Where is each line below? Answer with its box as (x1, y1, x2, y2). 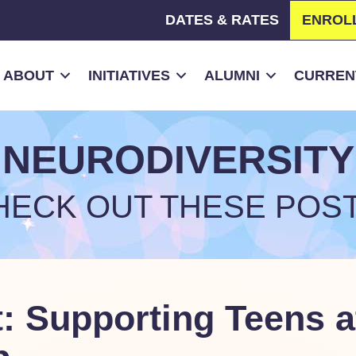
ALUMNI (204, 67, 260, 83)
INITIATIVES (88, 67, 170, 83)
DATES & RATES (165, 11, 279, 28)
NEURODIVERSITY (2, 137, 354, 182)
